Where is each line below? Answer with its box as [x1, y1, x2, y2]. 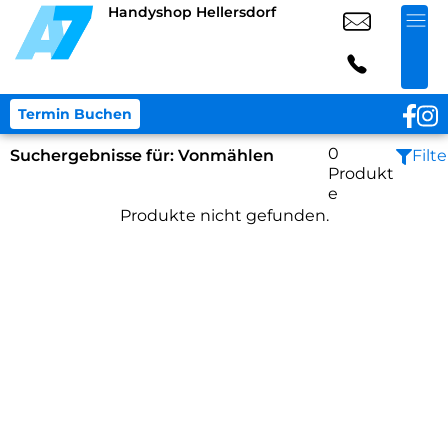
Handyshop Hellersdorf [108, 3, 276, 21]
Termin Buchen [18, 105, 132, 123]
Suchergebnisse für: [10, 146, 178, 165]
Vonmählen [178, 146, 274, 165]
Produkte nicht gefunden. [119, 206, 329, 225]
